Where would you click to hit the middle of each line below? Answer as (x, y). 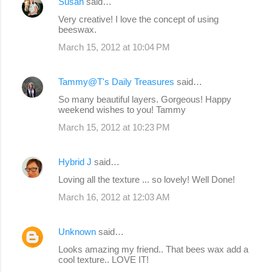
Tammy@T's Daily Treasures (116, 82)
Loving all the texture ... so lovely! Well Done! (147, 180)
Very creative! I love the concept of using (138, 19)
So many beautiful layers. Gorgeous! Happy (145, 100)
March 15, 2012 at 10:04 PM (114, 47)
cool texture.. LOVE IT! (104, 260)
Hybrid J (75, 162)
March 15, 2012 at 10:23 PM (114, 127)
